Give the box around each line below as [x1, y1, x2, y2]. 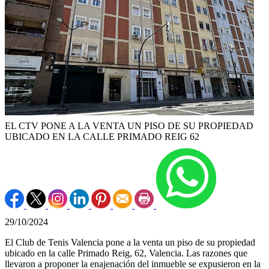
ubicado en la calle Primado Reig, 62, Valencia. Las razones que [5, 248, 247, 259]
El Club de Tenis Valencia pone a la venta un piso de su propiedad [5, 237, 255, 248]
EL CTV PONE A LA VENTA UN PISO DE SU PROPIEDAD [5, 121, 253, 131]
